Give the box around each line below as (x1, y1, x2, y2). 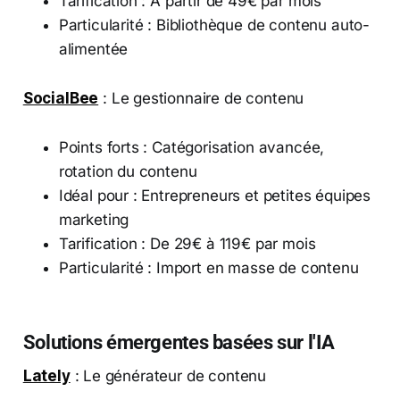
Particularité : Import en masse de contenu (58, 258, 359, 277)
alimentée (58, 39, 129, 58)
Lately (22, 366, 71, 385)
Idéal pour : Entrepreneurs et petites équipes (58, 186, 371, 204)
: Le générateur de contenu (70, 366, 267, 385)
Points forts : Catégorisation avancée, (58, 137, 325, 156)
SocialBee (22, 88, 99, 107)
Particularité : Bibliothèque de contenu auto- (58, 15, 371, 34)
